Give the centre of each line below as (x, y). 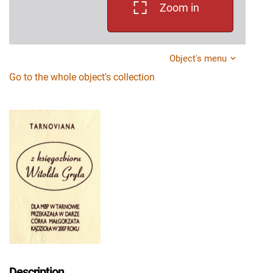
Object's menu (198, 59)
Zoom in (179, 8)
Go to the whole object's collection (82, 77)
